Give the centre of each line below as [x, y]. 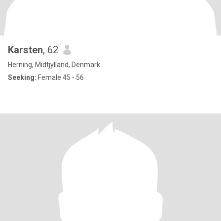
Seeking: [22, 77]
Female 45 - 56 [60, 77]
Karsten [25, 50]
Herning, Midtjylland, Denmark [54, 65]
